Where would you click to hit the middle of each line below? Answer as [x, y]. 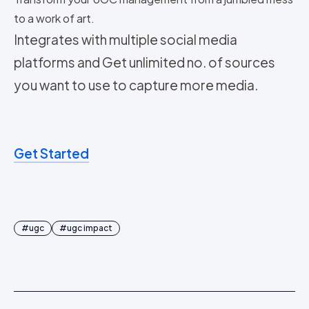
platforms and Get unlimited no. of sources [144, 62]
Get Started [51, 153]
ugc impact [90, 228]
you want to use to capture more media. [136, 85]
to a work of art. [54, 19]
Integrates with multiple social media [126, 40]
